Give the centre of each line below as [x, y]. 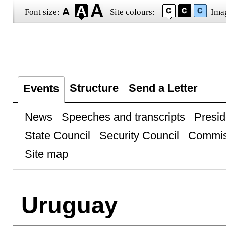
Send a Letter [163, 88]
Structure [94, 88]
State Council [57, 135]
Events [41, 89]
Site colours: [132, 12]
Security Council [139, 135]
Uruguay [69, 205]
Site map [46, 154]
